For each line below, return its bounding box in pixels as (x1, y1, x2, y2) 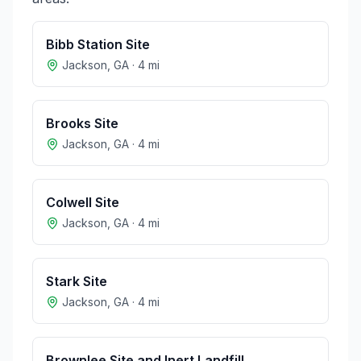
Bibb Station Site (46, 36, 150, 52)
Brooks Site (46, 115, 118, 131)
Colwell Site (46, 194, 119, 210)
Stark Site (46, 273, 107, 289)
